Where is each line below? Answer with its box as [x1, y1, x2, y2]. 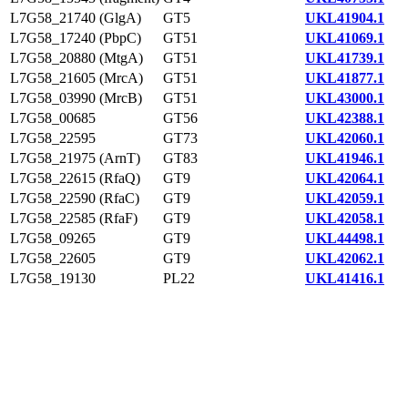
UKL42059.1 [305, 190, 384, 206]
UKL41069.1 [305, 30, 384, 46]
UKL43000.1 [305, 90, 384, 106]
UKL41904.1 [305, 10, 384, 25]
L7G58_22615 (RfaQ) [10, 170, 140, 186]
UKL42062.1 [305, 250, 384, 266]
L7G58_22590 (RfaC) [10, 190, 139, 206]
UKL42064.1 [305, 170, 384, 186]
